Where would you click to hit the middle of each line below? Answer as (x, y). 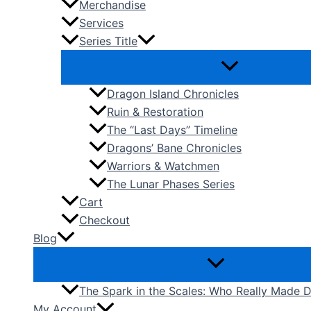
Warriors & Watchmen (163, 166)
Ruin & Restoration (155, 112)
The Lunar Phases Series (171, 184)
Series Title (108, 41)
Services (101, 23)
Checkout (104, 220)
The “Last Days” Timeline (172, 130)
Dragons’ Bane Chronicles (174, 148)
